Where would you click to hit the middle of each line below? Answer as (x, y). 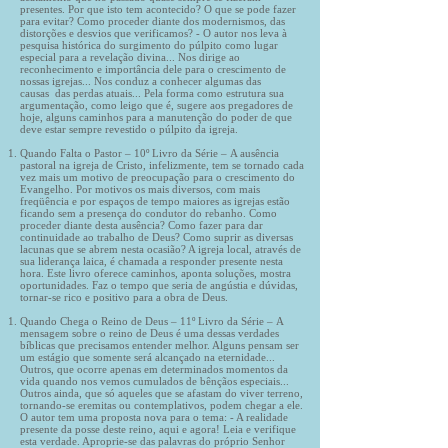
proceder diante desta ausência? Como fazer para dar (141, 225)
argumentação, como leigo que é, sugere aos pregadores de (156, 105)
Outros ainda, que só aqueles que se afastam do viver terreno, (161, 393)
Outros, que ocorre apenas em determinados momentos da (154, 369)
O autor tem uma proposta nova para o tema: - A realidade (154, 417)
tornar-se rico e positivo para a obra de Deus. (124, 297)
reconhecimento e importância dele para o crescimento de (153, 69)
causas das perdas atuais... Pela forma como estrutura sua (152, 93)
